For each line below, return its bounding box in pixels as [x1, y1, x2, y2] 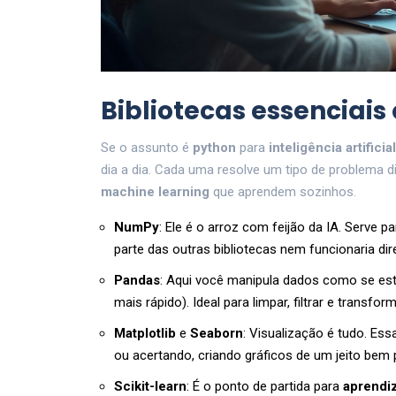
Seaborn [190, 325, 243, 342]
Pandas [114, 272, 160, 289]
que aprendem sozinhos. [209, 184, 356, 201]
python [193, 140, 236, 156]
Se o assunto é [101, 140, 193, 156]
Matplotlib [114, 325, 176, 342]
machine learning [101, 184, 209, 201]
